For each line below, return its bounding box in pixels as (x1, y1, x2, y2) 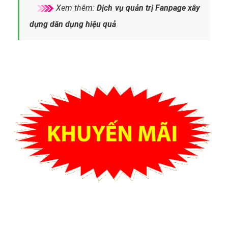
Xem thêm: (54, 3, 97, 13)
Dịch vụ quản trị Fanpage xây (97, 3, 200, 13)
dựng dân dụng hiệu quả (30, 19, 116, 29)
